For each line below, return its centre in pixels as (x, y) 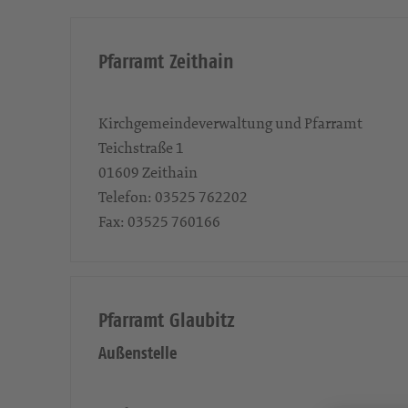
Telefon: (127, 197)
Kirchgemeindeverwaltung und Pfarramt (230, 123)
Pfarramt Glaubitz (167, 320)
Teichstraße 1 (141, 148)
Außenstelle (138, 352)
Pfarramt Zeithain (166, 61)
